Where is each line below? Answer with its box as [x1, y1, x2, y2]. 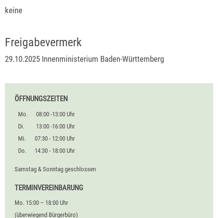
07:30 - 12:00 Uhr [35, 134, 75, 142]
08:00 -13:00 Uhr [36, 110, 75, 118]
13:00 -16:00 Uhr [36, 122, 75, 130]
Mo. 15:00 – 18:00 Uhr [15, 199, 68, 207]
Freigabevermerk [5, 35, 82, 49]
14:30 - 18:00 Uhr [34, 146, 75, 154]
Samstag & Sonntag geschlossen [15, 165, 96, 173]
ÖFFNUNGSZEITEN [15, 94, 68, 103]
